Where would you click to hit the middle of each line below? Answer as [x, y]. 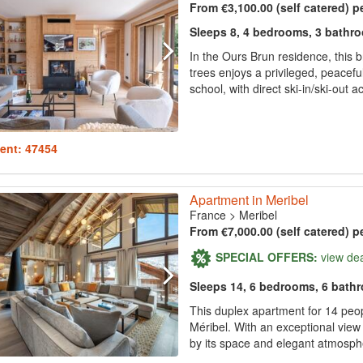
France [207, 215]
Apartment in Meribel [249, 200]
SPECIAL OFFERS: [266, 256]
